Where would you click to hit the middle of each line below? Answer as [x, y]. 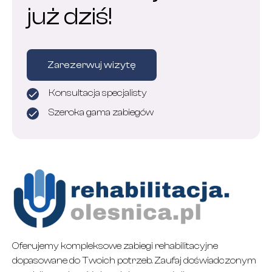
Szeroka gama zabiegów [101, 112]
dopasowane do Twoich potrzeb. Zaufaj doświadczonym [134, 260]
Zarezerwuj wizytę [92, 65]
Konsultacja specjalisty [98, 93]
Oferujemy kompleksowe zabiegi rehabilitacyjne [115, 246]
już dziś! [70, 16]
